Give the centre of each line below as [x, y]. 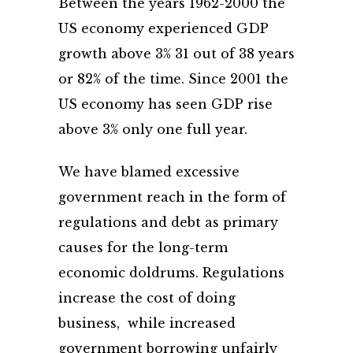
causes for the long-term [143, 247]
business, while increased [147, 323]
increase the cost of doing [147, 298]
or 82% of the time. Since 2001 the [173, 79]
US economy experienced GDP [163, 28]
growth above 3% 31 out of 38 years [176, 54]
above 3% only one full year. [153, 129]
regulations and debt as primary [168, 222]
